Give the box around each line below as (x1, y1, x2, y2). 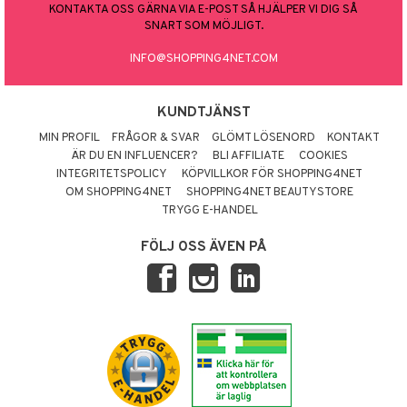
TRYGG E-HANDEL (161, 203, 258, 219)
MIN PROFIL (39, 131, 100, 146)
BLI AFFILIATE (213, 149, 284, 164)
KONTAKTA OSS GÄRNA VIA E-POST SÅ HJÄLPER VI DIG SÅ (49, 3, 358, 18)
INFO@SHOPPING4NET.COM (129, 52, 278, 67)
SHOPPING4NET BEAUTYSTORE (186, 185, 353, 201)
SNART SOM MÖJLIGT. (144, 19, 263, 35)
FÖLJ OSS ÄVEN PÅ (140, 238, 267, 257)
